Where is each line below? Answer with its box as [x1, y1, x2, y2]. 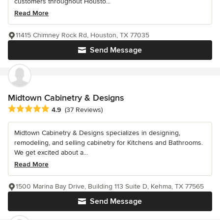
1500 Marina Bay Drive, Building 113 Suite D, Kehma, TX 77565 [16, 182, 204, 191]
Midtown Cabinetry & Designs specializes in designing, [14, 129, 180, 137]
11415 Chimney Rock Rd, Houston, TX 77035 [16, 30, 149, 39]
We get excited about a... [14, 148, 88, 157]
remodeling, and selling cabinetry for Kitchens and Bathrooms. [14, 138, 203, 147]
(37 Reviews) [65, 106, 103, 114]
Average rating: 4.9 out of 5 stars [7, 104, 119, 114]
